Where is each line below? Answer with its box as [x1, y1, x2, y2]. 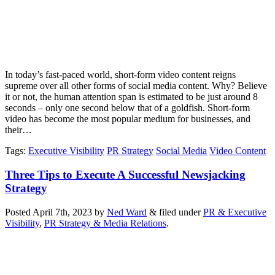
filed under [157, 206, 203, 217]
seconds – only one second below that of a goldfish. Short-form [5, 103, 250, 114]
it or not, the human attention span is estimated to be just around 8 [5, 91, 258, 103]
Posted [5, 206, 33, 217]
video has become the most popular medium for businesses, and [5, 114, 250, 125]
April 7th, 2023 [33, 206, 92, 217]
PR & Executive [203, 206, 266, 217]
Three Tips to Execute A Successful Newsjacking [5, 168, 246, 181]
